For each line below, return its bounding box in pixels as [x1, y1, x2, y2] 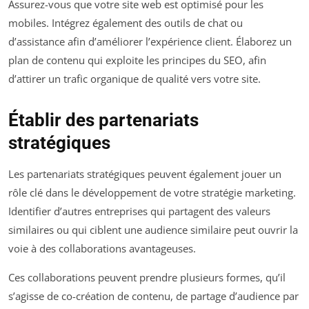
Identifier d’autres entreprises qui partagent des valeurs [8, 203, 270, 218]
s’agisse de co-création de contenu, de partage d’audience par [8, 288, 299, 303]
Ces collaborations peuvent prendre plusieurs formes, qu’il [8, 270, 286, 284]
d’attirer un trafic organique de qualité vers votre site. [8, 71, 261, 86]
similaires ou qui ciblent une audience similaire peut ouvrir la [8, 222, 298, 237]
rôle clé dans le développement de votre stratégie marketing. [8, 185, 296, 199]
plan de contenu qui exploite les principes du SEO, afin [8, 52, 266, 67]
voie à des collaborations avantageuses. [8, 241, 196, 255]
